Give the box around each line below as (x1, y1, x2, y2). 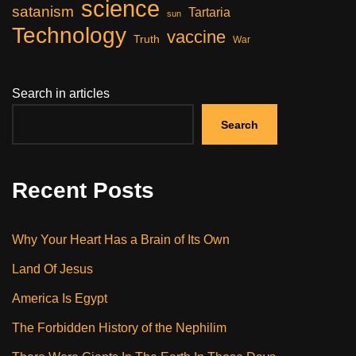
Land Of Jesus (12, 262, 93, 277)
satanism (12, 3, 74, 21)
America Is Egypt (12, 292, 107, 306)
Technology (12, 23, 126, 48)
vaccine (167, 27, 226, 48)
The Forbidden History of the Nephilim (12, 321, 226, 335)
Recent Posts (12, 178, 154, 203)
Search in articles (12, 87, 110, 101)
